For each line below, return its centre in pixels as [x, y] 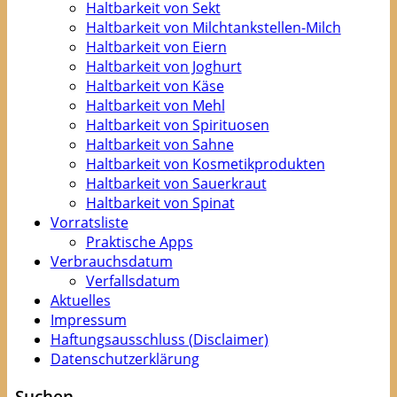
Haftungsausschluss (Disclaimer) [159, 340]
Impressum [88, 320]
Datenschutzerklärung [125, 359]
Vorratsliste [89, 223]
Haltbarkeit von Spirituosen [177, 125]
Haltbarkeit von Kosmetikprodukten [205, 164]
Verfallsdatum [132, 281]
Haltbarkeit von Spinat [160, 203]
